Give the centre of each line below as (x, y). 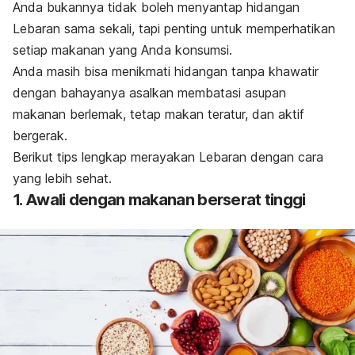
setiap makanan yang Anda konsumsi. (122, 50)
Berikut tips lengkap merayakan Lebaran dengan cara (168, 157)
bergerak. (40, 136)
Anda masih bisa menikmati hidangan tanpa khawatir (166, 72)
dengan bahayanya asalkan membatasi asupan (149, 93)
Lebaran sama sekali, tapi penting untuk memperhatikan (174, 29)
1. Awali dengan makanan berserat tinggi (159, 200)
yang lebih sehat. (62, 179)
